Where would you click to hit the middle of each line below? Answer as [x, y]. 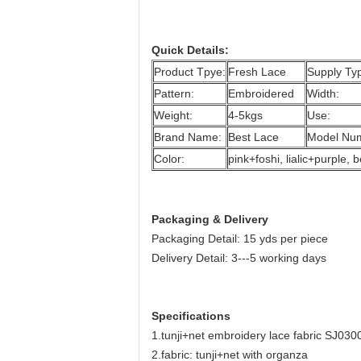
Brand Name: [188, 137]
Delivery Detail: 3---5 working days [239, 258]
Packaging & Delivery [210, 219]
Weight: [173, 115]
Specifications [191, 316]
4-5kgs [245, 115]
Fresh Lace [257, 72]
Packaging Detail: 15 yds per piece [240, 239]
